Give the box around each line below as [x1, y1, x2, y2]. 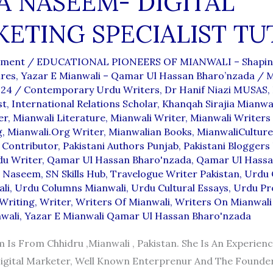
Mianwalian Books [108, 126, 192, 138]
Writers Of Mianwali [75, 196, 170, 208]
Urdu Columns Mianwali [14, 182, 126, 194]
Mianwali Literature [12, 112, 105, 124]
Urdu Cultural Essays [130, 182, 229, 194]
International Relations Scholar [11, 97, 157, 110]
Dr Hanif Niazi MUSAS [164, 83, 268, 96]
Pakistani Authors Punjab [62, 140, 179, 152]
